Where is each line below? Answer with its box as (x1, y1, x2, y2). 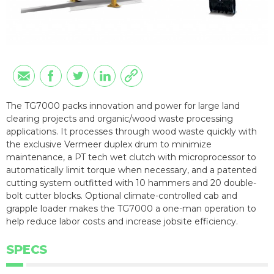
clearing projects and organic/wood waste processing (6, 113, 233, 124)
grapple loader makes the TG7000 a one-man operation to (6, 202, 256, 214)
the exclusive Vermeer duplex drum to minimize (6, 138, 212, 150)
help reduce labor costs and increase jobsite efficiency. (6, 215, 238, 227)
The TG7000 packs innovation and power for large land (6, 100, 240, 111)
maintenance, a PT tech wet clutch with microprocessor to (6, 151, 256, 163)
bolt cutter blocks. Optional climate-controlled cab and (6, 190, 237, 201)
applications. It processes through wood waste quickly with (6, 125, 257, 137)
